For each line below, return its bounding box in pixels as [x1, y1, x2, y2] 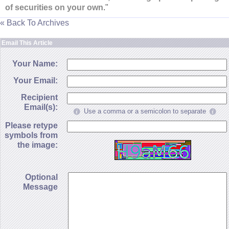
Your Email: [13, 76, 58, 85]
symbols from [5, 130, 58, 140]
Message [23, 182, 58, 192]
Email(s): [24, 102, 58, 112]
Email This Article [2, 39, 53, 47]
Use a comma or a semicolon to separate [84, 107, 206, 116]
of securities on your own [5, 3, 103, 12]
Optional [25, 172, 58, 182]
